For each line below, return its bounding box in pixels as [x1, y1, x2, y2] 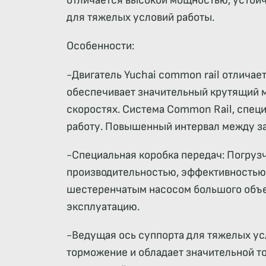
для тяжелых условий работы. [66, 11, 214, 25]
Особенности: [66, 39, 134, 53]
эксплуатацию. [66, 199, 140, 214]
